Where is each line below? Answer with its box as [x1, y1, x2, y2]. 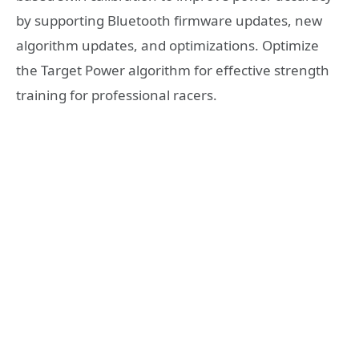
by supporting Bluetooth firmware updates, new [16, 10, 322, 30]
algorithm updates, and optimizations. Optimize [16, 35, 319, 54]
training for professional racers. [16, 85, 217, 104]
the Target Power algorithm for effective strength [16, 60, 329, 79]
